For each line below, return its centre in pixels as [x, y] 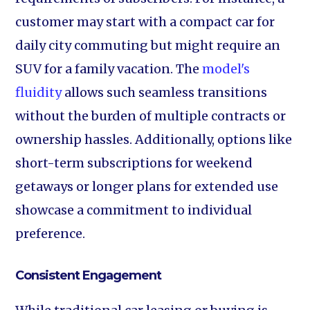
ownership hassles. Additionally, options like [154, 139]
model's [226, 69]
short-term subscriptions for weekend [134, 163]
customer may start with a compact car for [145, 22]
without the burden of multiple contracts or [151, 116]
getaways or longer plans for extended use [147, 186]
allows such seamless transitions [165, 92]
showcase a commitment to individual [134, 210]
